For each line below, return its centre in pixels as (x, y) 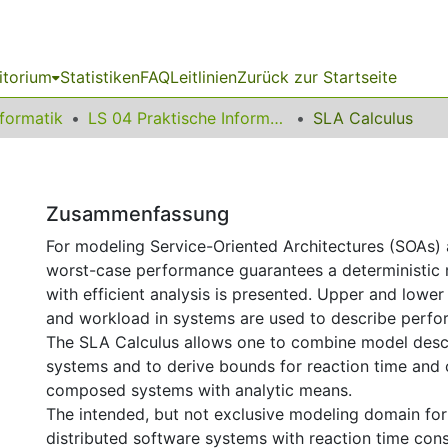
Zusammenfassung (137, 214)
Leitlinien (203, 77)
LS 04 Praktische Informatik (276, 118)
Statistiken (100, 77)
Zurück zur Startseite (317, 77)
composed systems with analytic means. (199, 390)
